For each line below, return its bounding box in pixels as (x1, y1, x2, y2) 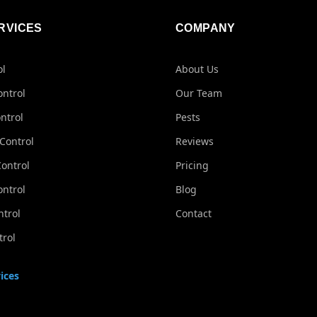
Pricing (175, 158, 209, 172)
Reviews (175, 134, 214, 148)
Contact (175, 207, 212, 220)
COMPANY (175, 22, 236, 34)
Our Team (175, 86, 222, 100)
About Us (175, 62, 219, 76)
